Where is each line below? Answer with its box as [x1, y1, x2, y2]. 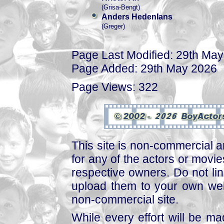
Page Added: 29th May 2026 [71, 62, 217, 75]
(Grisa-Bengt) [101, 3, 140, 11]
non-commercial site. [71, 192, 178, 206]
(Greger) [101, 22, 125, 30]
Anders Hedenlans [101, 12, 172, 21]
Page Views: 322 [71, 80, 158, 93]
